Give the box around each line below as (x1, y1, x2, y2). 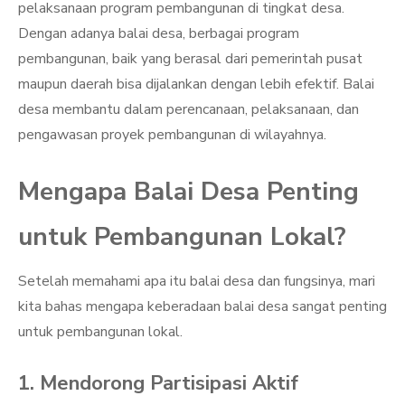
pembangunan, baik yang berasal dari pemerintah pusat (18, 49, 363, 69)
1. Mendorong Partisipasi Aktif (18, 370, 298, 397)
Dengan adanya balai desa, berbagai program (18, 24, 299, 43)
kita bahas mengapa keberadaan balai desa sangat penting (18, 297, 387, 316)
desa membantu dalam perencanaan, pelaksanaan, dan (18, 99, 359, 119)
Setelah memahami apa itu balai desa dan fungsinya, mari (18, 271, 375, 291)
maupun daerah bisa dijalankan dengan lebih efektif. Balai (18, 74, 374, 94)
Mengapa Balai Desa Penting (18, 174, 359, 209)
